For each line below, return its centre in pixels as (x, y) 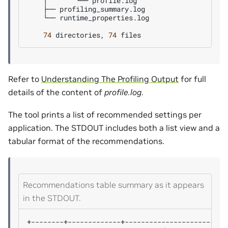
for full (192, 79)
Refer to (25, 79)
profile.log (123, 92)
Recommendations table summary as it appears (113, 184)
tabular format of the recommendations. (86, 141)
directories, (80, 35)
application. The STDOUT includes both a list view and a (114, 128)
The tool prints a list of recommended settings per (105, 115)
